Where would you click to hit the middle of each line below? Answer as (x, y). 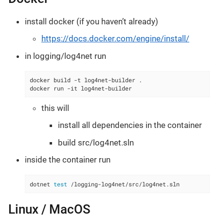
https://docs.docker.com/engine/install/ (115, 39)
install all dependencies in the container (130, 125)
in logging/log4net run (65, 56)
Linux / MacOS (49, 209)
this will (55, 108)
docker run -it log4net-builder (81, 88)
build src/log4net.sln (96, 142)
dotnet (42, 184)
